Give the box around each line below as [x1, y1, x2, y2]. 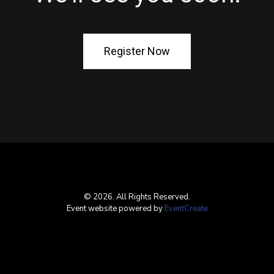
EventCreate [164, 203, 208, 214]
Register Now [104, 45, 170, 57]
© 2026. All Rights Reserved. [84, 191, 190, 202]
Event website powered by [66, 203, 165, 214]
